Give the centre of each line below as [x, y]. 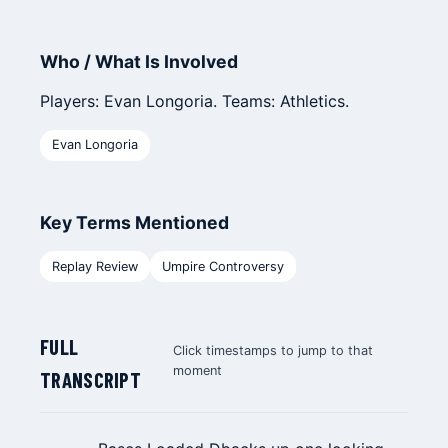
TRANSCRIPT [91, 380]
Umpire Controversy [223, 266]
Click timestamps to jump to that [273, 351]
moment [198, 371]
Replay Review [95, 266]
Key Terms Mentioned [134, 222]
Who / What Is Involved [139, 62]
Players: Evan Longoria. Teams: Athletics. [194, 101]
